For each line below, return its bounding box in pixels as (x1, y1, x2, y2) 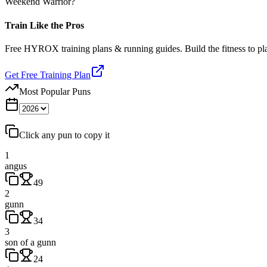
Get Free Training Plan (5, 69, 91, 80)
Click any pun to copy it (19, 129, 110, 140)
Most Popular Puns (19, 86, 91, 97)
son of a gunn (5, 237, 56, 247)
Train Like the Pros (5, 20, 84, 30)
